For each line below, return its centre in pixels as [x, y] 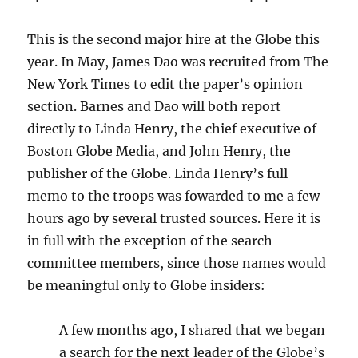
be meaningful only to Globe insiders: [147, 285]
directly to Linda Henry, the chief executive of [172, 129]
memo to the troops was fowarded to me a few [174, 196]
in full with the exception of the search [150, 241]
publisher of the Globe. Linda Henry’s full [158, 173]
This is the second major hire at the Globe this [174, 39]
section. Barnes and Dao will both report [155, 106]
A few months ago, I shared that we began [193, 330]
